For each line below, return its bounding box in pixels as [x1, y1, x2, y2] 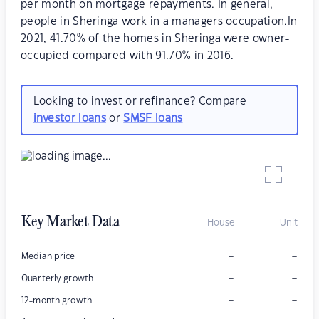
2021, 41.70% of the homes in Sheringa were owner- [21, 33, 290, 44]
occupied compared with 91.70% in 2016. [21, 51, 234, 61]
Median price [21, 252, 75, 261]
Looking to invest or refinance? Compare [33, 95, 246, 107]
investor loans [33, 113, 106, 124]
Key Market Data [21, 214, 120, 231]
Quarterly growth [21, 274, 94, 283]
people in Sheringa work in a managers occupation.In [21, 16, 298, 27]
